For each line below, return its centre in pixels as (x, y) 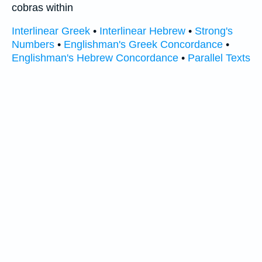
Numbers (33, 45)
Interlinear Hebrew (142, 31)
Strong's (214, 31)
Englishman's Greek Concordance (143, 45)
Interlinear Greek (51, 31)
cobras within (42, 7)
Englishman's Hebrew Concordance (95, 58)
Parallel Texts (219, 58)
